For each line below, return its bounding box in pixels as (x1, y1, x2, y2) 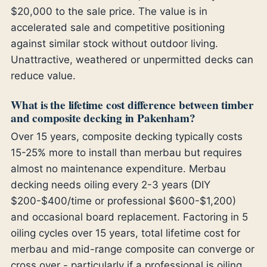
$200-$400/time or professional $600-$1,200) (10, 194, 236, 207)
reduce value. (10, 70, 76, 82)
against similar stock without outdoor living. (10, 38, 218, 50)
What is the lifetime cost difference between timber (10, 97, 254, 114)
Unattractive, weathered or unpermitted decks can (10, 54, 253, 66)
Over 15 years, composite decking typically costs (10, 130, 243, 142)
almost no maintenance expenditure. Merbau (10, 162, 226, 175)
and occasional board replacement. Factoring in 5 (10, 210, 248, 223)
